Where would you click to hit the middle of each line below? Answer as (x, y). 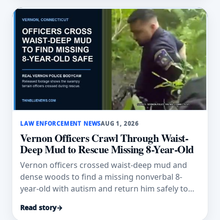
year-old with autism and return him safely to (104, 188)
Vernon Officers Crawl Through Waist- (104, 137)
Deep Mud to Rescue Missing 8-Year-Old (107, 149)
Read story (38, 207)
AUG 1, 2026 (120, 123)
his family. (39, 200)
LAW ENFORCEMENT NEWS (61, 123)
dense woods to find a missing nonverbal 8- (101, 177)
